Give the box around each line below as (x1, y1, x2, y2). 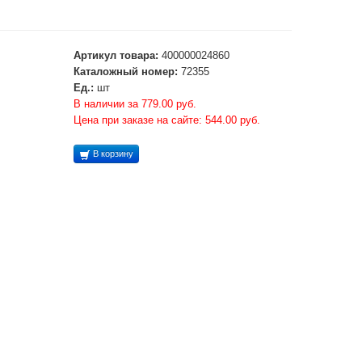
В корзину (90, 149, 133, 158)
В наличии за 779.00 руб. (74, 98, 196, 110)
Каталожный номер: (74, 65, 178, 78)
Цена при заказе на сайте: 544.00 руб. (74, 114, 260, 126)
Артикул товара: (74, 49, 158, 61)
